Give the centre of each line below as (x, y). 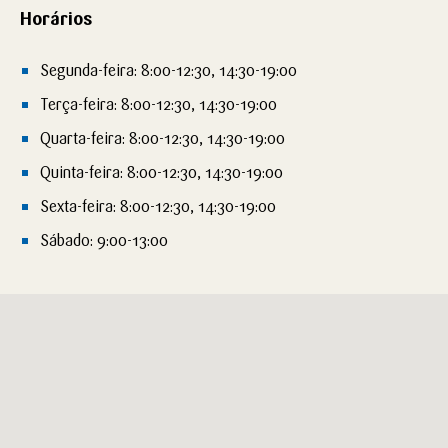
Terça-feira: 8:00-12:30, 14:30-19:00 (158, 104)
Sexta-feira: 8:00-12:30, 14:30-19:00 (158, 206)
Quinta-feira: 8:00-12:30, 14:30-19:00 (161, 172)
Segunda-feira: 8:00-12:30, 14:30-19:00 (168, 70)
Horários (56, 18)
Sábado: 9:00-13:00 (104, 240)
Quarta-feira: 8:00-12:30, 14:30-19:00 (162, 138)
